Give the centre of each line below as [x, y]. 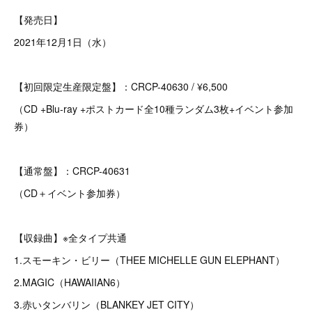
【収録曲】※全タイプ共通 [70, 237]
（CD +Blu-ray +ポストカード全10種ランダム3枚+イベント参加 [154, 109]
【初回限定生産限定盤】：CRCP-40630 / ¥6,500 [121, 86]
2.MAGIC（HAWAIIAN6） [70, 282]
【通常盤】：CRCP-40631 [72, 171]
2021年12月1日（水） [63, 42]
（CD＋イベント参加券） [70, 193]
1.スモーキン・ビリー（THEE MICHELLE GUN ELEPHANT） [149, 260]
